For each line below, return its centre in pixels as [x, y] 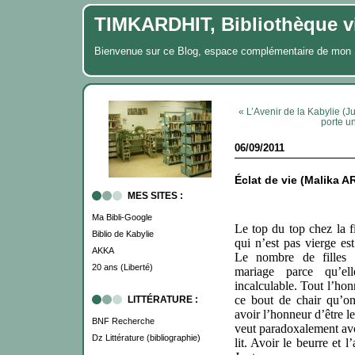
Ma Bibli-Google [122, 217]
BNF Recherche [123, 321]
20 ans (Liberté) [122, 267]
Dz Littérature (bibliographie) [146, 338]
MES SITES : [155, 196]
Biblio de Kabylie [122, 234]
